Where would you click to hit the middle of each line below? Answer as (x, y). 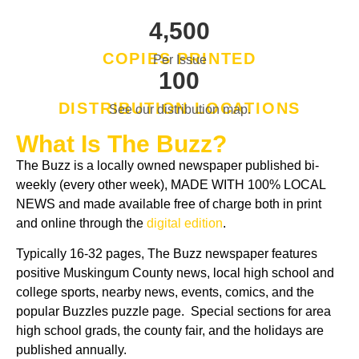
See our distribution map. (179, 109)
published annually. (73, 349)
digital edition (183, 223)
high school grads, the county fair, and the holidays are (170, 330)
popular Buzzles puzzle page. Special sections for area (173, 311)
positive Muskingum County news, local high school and (175, 272)
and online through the (80, 223)
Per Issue (179, 59)
